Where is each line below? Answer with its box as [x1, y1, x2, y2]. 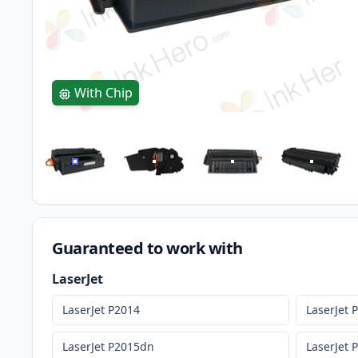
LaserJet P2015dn [62, 339, 154, 355]
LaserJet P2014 [62, 302, 140, 318]
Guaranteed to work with [52, 237, 243, 260]
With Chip [74, 84, 133, 102]
